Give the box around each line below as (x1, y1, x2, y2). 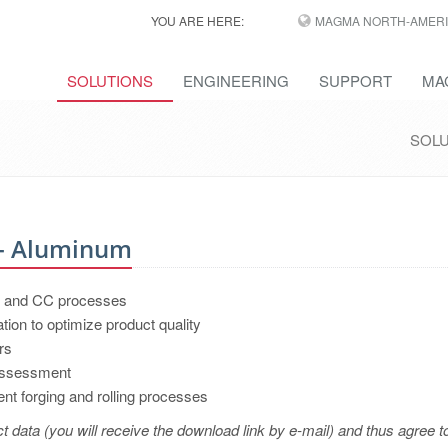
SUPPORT (319, 70, 392, 91)
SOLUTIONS (67, 70, 153, 91)
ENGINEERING (183, 70, 289, 91)
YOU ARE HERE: (150, 12, 244, 29)
